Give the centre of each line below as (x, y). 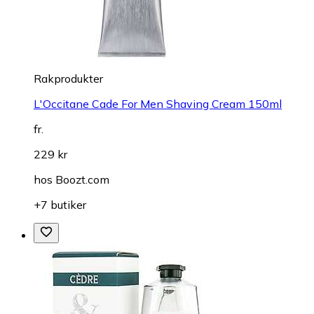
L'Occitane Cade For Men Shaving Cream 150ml (158, 103)
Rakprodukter (68, 78)
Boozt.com (82, 179)
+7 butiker (60, 204)
